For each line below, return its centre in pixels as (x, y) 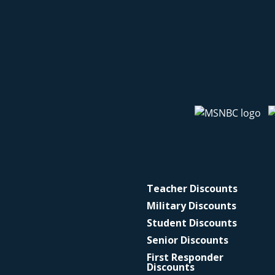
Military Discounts (191, 206)
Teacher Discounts (192, 188)
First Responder (185, 257)
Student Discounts (192, 223)
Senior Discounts (187, 240)
